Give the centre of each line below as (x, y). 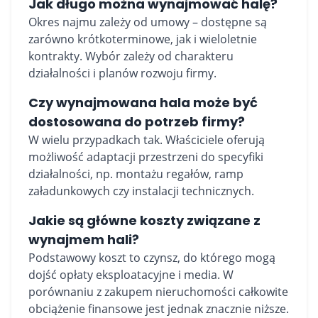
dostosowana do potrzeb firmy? (137, 122)
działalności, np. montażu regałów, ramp (136, 174)
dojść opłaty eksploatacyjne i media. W (131, 275)
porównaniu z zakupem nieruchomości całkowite (158, 292)
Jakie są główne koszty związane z (144, 220)
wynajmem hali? (84, 240)
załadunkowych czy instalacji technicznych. (141, 191)
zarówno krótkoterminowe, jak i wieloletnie (143, 39)
